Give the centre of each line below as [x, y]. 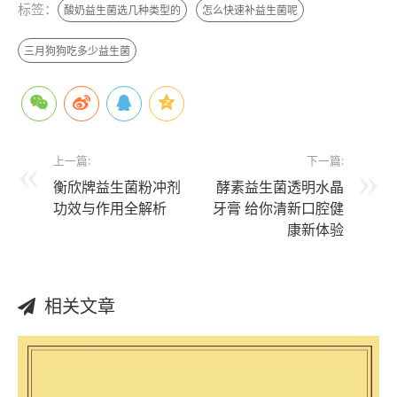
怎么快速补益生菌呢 [250, 10]
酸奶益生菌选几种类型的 [122, 10]
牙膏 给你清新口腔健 [278, 208]
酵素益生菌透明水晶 [280, 187]
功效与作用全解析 [110, 208]
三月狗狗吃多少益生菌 [77, 51]
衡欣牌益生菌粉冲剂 [117, 187]
